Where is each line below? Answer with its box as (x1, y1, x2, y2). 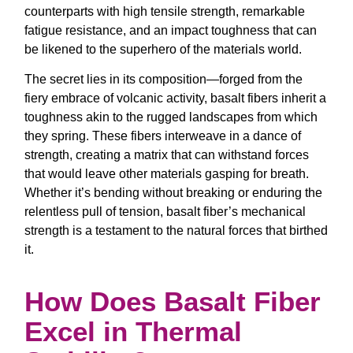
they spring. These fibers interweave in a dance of (24, 129, 301, 143)
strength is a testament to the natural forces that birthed (24, 224, 328, 238)
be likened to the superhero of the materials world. (24, 42, 302, 56)
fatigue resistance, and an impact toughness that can (24, 23, 317, 37)
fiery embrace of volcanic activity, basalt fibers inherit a (24, 91, 326, 106)
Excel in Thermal (24, 315, 242, 347)
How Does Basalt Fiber (24, 285, 321, 317)
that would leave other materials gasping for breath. (24, 167, 309, 181)
